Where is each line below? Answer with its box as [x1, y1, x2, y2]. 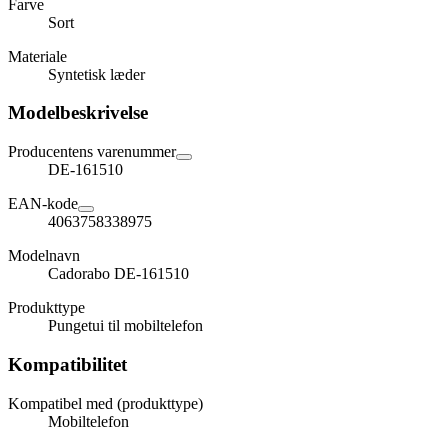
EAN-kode [8, 195, 78, 213]
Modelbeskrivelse [8, 102, 148, 124]
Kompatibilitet [8, 353, 127, 375]
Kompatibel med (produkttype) [8, 394, 203, 412]
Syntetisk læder [48, 65, 145, 83]
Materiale [8, 47, 67, 65]
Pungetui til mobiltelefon [48, 317, 203, 335]
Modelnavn [8, 247, 80, 265]
